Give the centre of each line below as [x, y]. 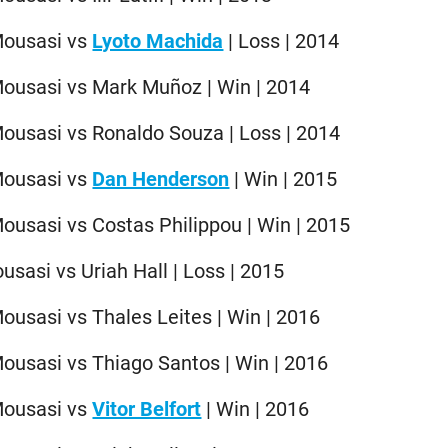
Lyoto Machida [158, 40]
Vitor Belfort [147, 408]
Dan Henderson [161, 178]
